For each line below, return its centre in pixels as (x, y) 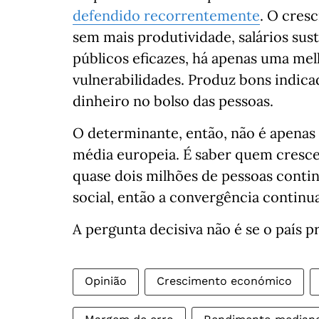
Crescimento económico (224, 281)
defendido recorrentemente (166, 15)
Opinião (106, 281)
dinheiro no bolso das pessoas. (173, 101)
